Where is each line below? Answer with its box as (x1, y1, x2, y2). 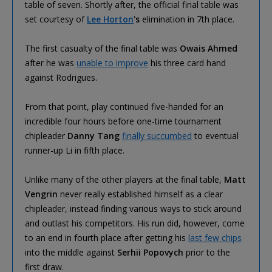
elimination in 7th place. (140, 13, 234, 25)
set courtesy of (25, 13, 87, 25)
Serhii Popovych (117, 246, 183, 258)
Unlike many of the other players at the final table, (25, 173, 224, 185)
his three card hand (148, 56, 226, 69)
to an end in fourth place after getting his (25, 231, 188, 243)
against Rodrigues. (25, 71, 97, 83)
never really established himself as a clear (58, 188, 223, 200)
